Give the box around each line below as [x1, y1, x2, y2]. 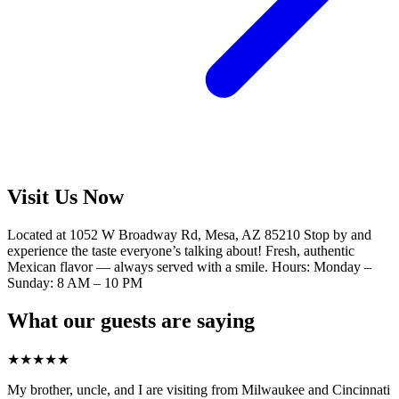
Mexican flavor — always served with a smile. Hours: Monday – [7, 259, 371, 275]
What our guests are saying [7, 309, 255, 333]
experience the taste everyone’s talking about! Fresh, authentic [7, 243, 354, 259]
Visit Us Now [7, 185, 124, 209]
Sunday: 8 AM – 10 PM [7, 275, 142, 291]
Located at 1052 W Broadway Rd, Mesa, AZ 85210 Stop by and [7, 227, 371, 243]
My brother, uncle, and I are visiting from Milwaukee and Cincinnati [7, 381, 390, 397]
